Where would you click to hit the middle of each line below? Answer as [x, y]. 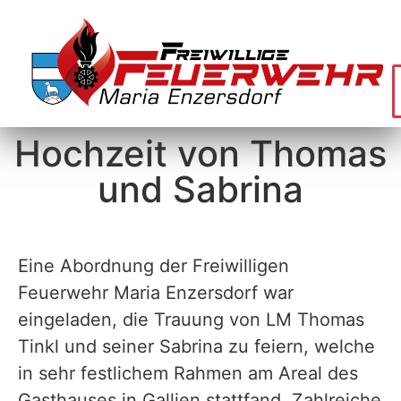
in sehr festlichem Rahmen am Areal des [188, 373]
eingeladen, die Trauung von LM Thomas [191, 320]
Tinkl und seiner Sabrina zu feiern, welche [196, 346]
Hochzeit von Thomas [200, 154]
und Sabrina [200, 189]
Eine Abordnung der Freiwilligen [154, 266]
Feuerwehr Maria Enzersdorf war [156, 293]
